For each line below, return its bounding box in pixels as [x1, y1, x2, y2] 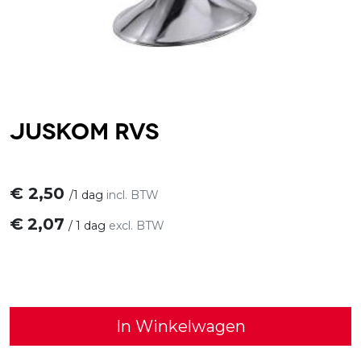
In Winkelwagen [115, 316, 246, 336]
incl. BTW [106, 187, 159, 202]
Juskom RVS [10, 114, 159, 143]
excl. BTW [109, 218, 164, 233]
